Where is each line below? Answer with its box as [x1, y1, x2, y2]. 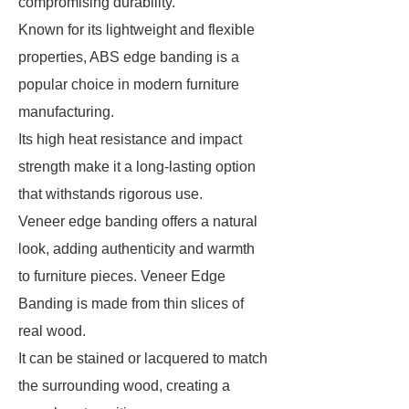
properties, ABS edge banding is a [18, 49, 239, 65]
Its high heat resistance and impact [18, 131, 242, 147]
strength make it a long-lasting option [18, 159, 256, 174]
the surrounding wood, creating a [18, 378, 230, 393]
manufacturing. [18, 104, 118, 120]
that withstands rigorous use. [18, 186, 203, 202]
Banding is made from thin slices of [18, 296, 244, 311]
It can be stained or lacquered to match [18, 351, 267, 366]
